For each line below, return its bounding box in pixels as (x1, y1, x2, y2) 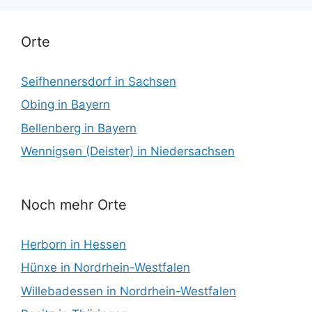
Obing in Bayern (21, 97, 110, 112)
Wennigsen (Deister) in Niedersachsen (21, 144, 235, 159)
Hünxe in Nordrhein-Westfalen (21, 260, 190, 275)
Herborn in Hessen (21, 237, 126, 251)
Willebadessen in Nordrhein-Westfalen (21, 283, 236, 298)
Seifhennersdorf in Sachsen (21, 74, 176, 88)
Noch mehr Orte (21, 196, 127, 213)
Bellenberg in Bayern (21, 120, 136, 135)
